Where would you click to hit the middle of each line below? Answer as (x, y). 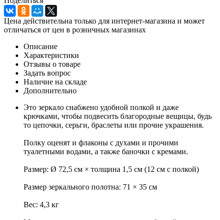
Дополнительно (50, 90)
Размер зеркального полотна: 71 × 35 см (90, 187)
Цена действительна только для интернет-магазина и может (104, 21)
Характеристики (51, 55)
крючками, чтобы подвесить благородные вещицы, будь (118, 116)
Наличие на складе (55, 82)
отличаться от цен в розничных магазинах (75, 29)
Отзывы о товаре (52, 64)
